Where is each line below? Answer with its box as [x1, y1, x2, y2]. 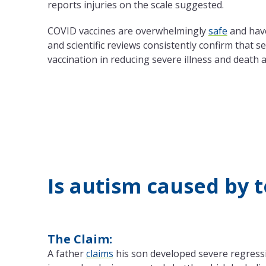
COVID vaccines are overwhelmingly [47, 24, 208, 38]
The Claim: [47, 231, 112, 248]
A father [47, 247, 86, 261]
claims [85, 247, 113, 261]
